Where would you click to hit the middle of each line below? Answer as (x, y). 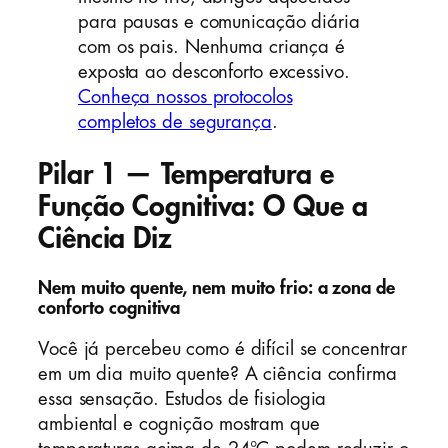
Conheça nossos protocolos (185, 96)
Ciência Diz (105, 238)
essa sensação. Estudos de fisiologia (182, 398)
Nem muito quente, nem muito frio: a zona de (216, 288)
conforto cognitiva (109, 308)
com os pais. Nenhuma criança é (211, 46)
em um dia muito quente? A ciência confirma (217, 373)
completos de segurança (175, 121)
